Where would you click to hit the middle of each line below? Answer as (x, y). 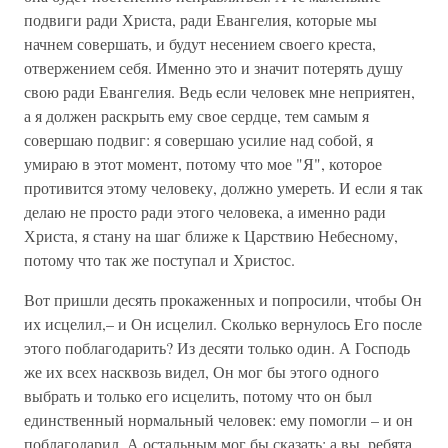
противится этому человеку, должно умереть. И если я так (223, 187)
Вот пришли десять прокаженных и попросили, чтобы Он (223, 299)
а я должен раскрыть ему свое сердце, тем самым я (196, 115)
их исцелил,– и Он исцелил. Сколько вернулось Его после (223, 323)
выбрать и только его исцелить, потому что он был (198, 395)
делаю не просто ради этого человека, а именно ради (205, 211)
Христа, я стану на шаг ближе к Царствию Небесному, (211, 235)
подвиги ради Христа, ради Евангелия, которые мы (200, 19)
